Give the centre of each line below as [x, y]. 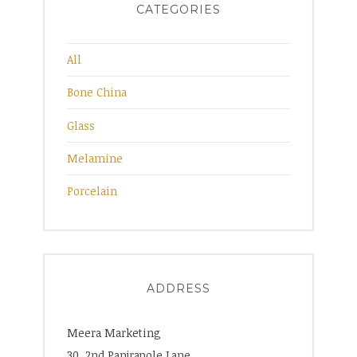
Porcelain [92, 191]
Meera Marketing [114, 333]
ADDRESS [178, 289]
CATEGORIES [178, 9]
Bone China [97, 92]
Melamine [95, 158]
